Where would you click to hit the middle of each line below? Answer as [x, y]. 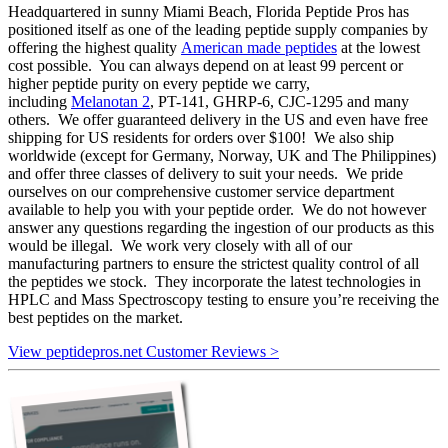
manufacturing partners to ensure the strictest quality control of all [213, 263]
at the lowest [378, 47]
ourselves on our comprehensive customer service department [201, 191]
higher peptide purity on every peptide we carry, [159, 83]
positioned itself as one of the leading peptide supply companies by [218, 29]
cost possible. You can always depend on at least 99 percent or [205, 65]
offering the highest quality [94, 47]
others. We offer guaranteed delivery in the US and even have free [218, 119]
